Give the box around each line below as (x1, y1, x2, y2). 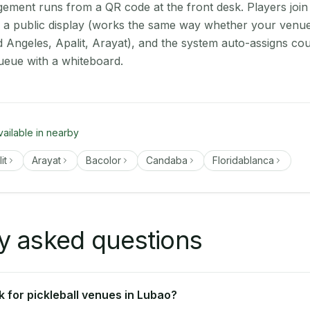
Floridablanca (212, 154, 274, 166)
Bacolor (86, 154, 121, 166)
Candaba (146, 154, 188, 166)
